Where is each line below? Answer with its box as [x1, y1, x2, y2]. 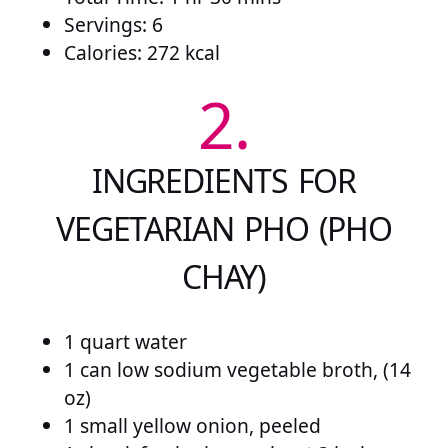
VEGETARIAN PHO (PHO [55, 207, 393, 251]
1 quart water [64, 328, 187, 355]
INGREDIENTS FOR [91, 159, 357, 203]
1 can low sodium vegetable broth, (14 [64, 356, 411, 383]
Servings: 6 [64, 10, 163, 38]
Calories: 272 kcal [64, 38, 220, 66]
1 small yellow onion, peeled [64, 412, 321, 439]
